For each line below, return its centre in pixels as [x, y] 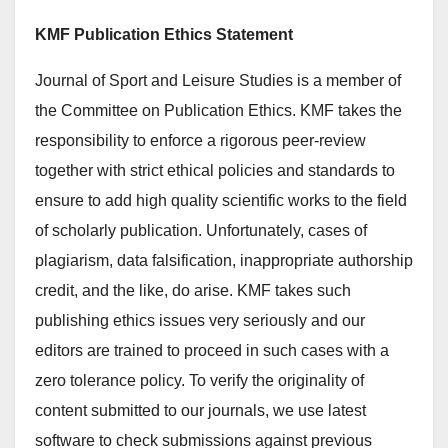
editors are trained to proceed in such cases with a [212, 350]
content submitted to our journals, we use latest [200, 410]
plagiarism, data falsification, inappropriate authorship [224, 260]
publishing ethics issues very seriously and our [200, 320]
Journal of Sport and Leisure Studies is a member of [218, 80]
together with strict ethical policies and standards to [215, 170]
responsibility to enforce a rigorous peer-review [200, 140]
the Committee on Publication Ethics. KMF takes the [218, 110]
